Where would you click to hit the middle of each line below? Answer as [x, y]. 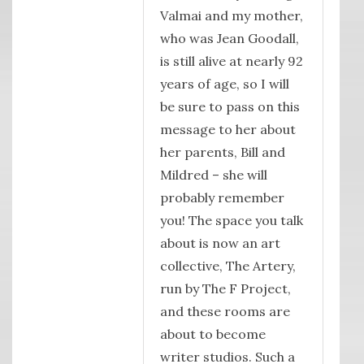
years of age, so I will [224, 84]
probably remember [222, 198]
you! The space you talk [231, 221]
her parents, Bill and [222, 152]
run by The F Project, [225, 289]
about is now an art [220, 243]
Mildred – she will [213, 175]
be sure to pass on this [230, 107]
